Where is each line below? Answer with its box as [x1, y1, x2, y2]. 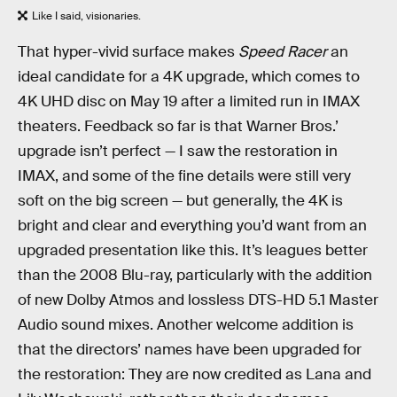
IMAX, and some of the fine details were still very [18, 167, 351, 186]
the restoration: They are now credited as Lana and [18, 365, 371, 385]
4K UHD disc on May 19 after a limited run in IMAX [18, 92, 360, 112]
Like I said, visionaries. [32, 8, 141, 23]
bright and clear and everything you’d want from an [18, 216, 367, 236]
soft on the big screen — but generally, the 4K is [18, 191, 343, 211]
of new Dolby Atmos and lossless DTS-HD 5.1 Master [18, 291, 378, 310]
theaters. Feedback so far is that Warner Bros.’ [18, 117, 339, 136]
